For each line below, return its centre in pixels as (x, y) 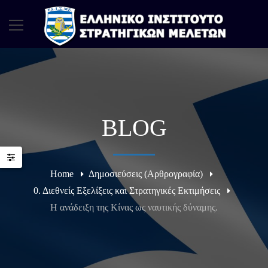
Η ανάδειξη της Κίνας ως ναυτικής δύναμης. (134, 207)
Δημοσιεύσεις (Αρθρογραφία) (146, 174)
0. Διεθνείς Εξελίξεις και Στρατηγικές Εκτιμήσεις (127, 191)
